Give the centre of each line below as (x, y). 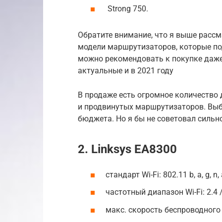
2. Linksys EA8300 (127, 149)
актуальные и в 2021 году (126, 71)
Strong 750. (127, 9)
